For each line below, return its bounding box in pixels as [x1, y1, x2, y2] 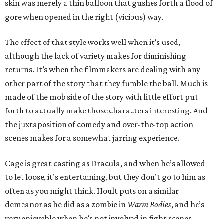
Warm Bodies [127, 199, 171, 210]
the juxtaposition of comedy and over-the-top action [5, 119, 193, 130]
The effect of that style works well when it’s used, [5, 37, 180, 47]
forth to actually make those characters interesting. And [5, 106, 208, 116]
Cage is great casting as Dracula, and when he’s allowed [5, 158, 205, 169]
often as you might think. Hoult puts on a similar [5, 186, 179, 196]
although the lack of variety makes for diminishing [5, 51, 186, 61]
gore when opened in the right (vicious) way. [5, 12, 163, 22]
